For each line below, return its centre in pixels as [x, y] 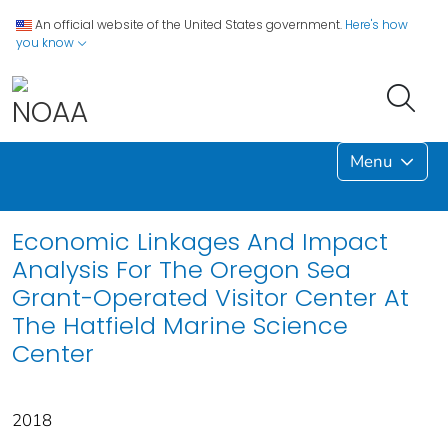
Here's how [376, 24]
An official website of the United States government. [188, 24]
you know [46, 42]
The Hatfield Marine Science [180, 325]
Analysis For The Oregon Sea [181, 269]
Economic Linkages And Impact [200, 241]
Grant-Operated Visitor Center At [210, 297]
